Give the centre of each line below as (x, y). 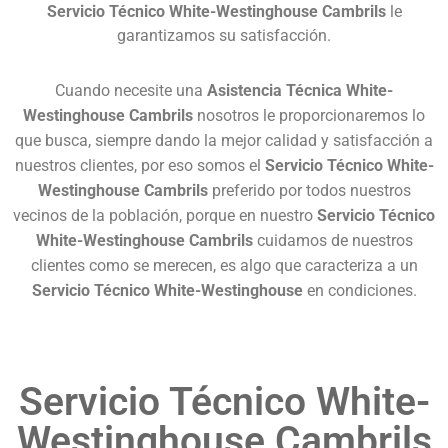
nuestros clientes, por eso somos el (139, 165)
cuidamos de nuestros (332, 240)
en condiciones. (359, 290)
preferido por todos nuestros (309, 190)
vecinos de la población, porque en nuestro (165, 215)
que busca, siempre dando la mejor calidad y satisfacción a (224, 140)
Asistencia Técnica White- (300, 90)
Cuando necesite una (131, 90)
